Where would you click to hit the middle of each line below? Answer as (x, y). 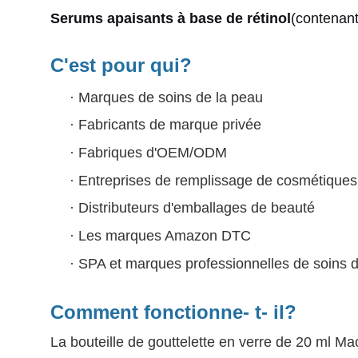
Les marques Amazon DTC (165, 235)
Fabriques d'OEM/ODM (153, 152)
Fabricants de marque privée (170, 125)
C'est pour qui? (121, 65)
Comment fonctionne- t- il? (173, 312)
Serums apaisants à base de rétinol (171, 18)
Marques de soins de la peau (171, 97)
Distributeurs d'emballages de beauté (197, 208)
